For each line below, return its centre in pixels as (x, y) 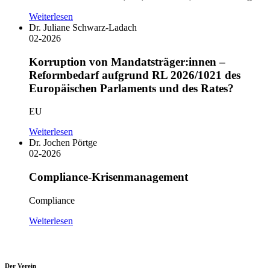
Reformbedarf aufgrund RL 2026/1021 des (135, 75)
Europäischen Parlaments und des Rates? (131, 88)
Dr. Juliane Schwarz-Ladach (83, 27)
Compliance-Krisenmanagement (108, 177)
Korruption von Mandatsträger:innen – (127, 61)
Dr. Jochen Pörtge (63, 143)
